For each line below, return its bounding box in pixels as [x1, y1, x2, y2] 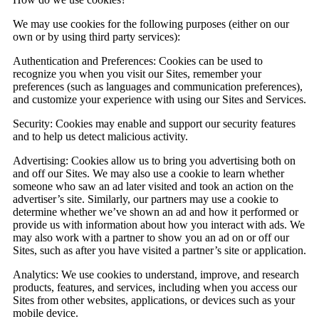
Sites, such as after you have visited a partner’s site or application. [13, 244, 306, 257]
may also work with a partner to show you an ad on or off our [13, 231, 289, 244]
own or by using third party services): [13, 31, 180, 43]
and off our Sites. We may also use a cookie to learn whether [13, 167, 284, 180]
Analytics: [13, 268, 58, 281]
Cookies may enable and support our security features [53, 117, 296, 130]
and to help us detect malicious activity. [13, 130, 188, 143]
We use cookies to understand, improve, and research [58, 268, 299, 281]
